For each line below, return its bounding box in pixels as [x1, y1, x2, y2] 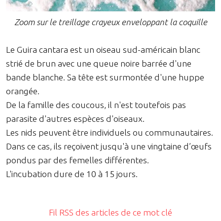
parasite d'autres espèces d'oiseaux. [6, 114, 145, 124]
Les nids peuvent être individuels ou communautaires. [6, 128, 213, 138]
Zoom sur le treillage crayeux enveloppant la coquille [14, 17, 207, 27]
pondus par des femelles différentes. [6, 155, 149, 165]
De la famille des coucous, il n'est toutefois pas [6, 100, 186, 110]
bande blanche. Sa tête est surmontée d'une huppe [6, 73, 204, 82]
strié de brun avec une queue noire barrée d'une [6, 59, 191, 69]
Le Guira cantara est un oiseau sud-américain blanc [6, 45, 200, 55]
